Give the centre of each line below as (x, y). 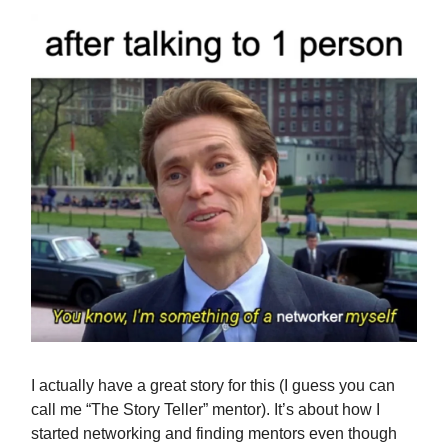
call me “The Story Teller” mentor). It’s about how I (205, 410)
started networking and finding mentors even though (214, 434)
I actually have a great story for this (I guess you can (213, 386)
